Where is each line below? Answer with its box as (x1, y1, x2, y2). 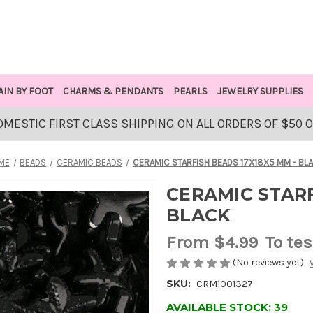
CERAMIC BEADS (57, 157, 123, 168)
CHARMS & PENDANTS (62, 85, 163, 97)
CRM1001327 (196, 278, 253, 291)
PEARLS (173, 85, 208, 97)
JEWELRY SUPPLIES (217, 85, 303, 97)
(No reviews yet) (233, 256, 304, 268)
